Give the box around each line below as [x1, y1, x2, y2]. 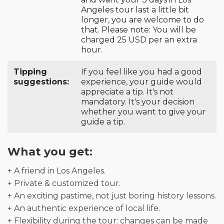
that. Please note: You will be [81, 24, 196, 34]
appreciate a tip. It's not [81, 86, 173, 96]
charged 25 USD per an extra [81, 34, 197, 44]
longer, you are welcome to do [81, 14, 204, 24]
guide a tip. [81, 116, 125, 126]
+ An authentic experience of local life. [7, 203, 160, 213]
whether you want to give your [81, 106, 206, 116]
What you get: [7, 144, 92, 158]
